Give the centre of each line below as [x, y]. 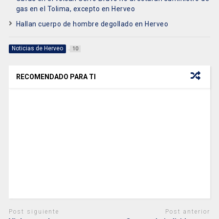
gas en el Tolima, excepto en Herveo [76, 9]
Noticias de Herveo [37, 48]
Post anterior [188, 211]
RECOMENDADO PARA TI [56, 77]
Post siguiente [34, 211]
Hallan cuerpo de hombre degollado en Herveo [92, 24]
